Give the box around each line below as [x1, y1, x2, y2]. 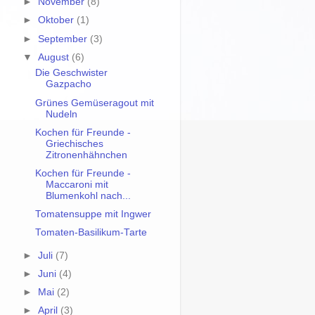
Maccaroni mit [45, 179, 108, 190]
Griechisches [45, 138, 103, 149]
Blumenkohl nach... [45, 190, 131, 201]
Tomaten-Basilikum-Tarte [34, 227, 147, 238]
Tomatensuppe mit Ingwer [34, 208, 151, 219]
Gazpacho [45, 79, 91, 90]
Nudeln [45, 108, 77, 120]
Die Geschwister [34, 67, 108, 79]
